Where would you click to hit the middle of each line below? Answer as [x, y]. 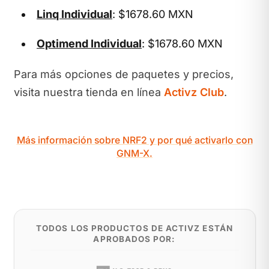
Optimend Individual [89, 44]
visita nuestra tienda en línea [89, 92]
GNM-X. [134, 153]
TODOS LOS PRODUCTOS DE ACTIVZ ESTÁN [134, 228]
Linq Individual [74, 14]
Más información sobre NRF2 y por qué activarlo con [134, 140]
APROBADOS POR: [134, 239]
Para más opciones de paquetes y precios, [123, 74]
